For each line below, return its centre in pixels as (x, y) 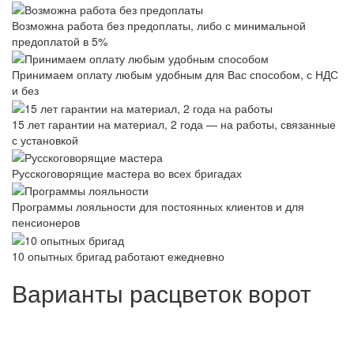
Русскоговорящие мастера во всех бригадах (127, 173)
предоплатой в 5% (60, 41)
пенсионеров (46, 222)
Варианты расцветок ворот (162, 292)
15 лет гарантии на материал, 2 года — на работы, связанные (174, 124)
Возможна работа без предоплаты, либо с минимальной (159, 25)
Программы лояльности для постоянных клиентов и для (158, 207)
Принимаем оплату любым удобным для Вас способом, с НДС (175, 75)
